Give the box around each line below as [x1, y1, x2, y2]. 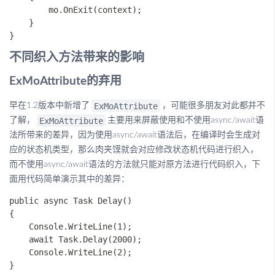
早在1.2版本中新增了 [9, 101, 90, 110]
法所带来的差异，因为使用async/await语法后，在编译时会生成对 [9, 131, 260, 139]
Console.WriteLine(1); [9, 222, 132, 231]
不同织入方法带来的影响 [9, 52, 144, 64]
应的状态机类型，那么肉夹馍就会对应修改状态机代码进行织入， [9, 145, 258, 154]
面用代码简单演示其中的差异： [9, 175, 130, 184]
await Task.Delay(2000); [9, 234, 142, 244]
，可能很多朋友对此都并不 [162, 101, 266, 110]
